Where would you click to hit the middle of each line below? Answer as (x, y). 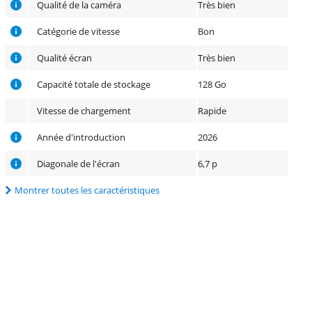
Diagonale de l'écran (79, 163)
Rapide (212, 110)
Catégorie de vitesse (79, 31)
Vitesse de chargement (84, 110)
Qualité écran (65, 57)
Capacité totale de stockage (94, 84)
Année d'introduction (81, 137)
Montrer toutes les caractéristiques (87, 190)
